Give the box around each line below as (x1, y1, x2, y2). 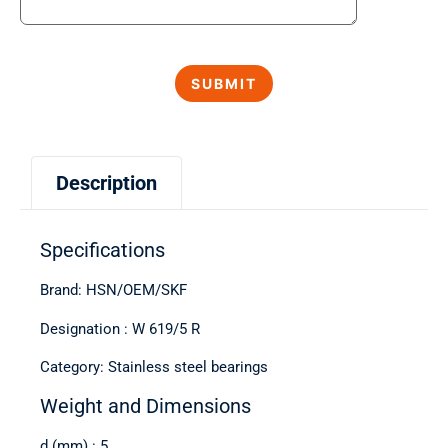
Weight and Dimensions (40, 393, 251, 418)
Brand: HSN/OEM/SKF (40, 281, 187, 300)
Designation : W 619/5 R (40, 319, 200, 338)
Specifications (40, 238, 165, 263)
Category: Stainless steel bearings (40, 358, 268, 377)
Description (56, 171, 157, 196)
